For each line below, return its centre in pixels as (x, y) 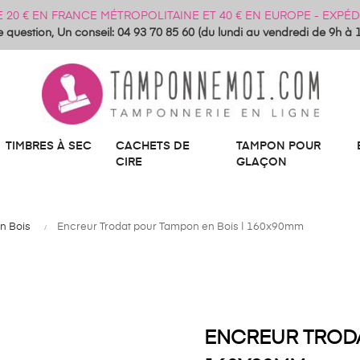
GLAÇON (262, 162)
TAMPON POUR (278, 146)
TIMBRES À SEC (49, 146)
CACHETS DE (153, 146)
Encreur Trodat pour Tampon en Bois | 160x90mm (180, 227)
